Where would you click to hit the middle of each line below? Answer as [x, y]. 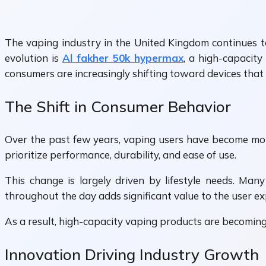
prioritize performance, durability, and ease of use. [121, 155]
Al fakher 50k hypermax [123, 58]
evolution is [34, 58]
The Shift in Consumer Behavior [118, 106]
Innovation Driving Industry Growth [132, 254]
